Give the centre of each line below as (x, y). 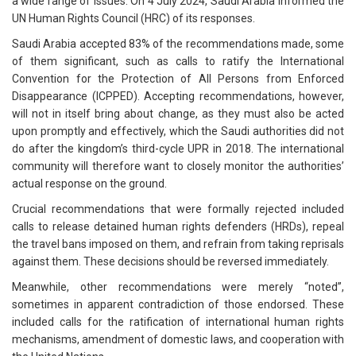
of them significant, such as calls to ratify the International (178, 62)
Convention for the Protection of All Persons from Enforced (178, 79)
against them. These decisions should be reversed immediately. (170, 262)
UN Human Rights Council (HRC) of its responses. (135, 19)
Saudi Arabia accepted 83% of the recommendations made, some (178, 44)
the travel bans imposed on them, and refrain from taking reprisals (178, 244)
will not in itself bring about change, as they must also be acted (178, 114)
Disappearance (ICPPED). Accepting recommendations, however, (178, 97)
